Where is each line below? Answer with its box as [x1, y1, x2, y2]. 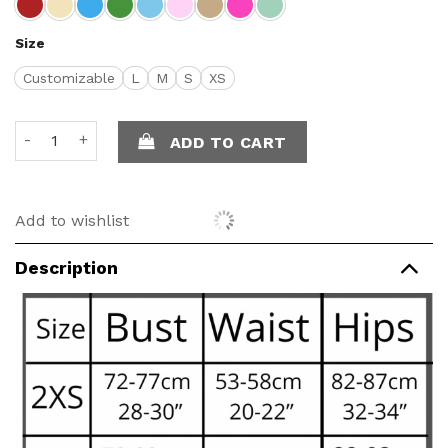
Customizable [23, 70, 115, 87]
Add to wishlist [15, 210, 129, 230]
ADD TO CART [169, 132, 287, 152]
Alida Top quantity [14, 122, 147, 139]
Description [15, 258, 118, 279]
